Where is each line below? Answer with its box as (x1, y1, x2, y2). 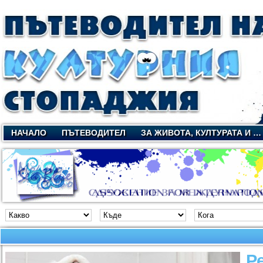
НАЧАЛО (11, 128, 46, 137)
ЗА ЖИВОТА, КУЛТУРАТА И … (141, 128, 261, 137)
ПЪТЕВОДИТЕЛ (62, 128, 126, 137)
